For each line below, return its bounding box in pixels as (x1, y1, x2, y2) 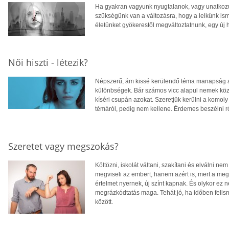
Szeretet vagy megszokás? (8, 140, 119, 153)
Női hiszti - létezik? (8, 56, 88, 69)
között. (95, 198, 113, 206)
